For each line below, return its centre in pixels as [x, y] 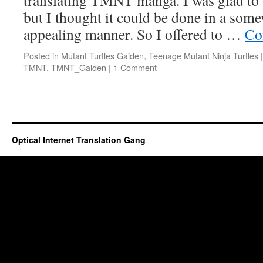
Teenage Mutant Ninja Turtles [203, 55]
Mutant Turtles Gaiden [102, 55]
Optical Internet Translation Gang [79, 140]
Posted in [41, 55]
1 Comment [135, 67]
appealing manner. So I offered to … [134, 34]
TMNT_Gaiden [79, 67]
